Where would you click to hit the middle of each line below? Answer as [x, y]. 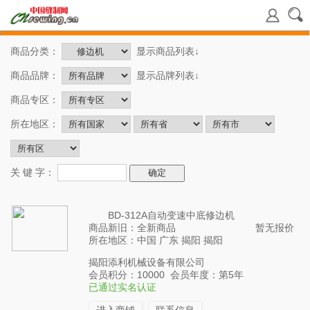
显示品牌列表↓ [168, 75]
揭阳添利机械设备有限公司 [147, 262]
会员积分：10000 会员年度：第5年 [166, 275]
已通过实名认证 [122, 287]
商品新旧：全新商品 [132, 228]
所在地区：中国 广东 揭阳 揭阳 [156, 240]
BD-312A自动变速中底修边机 [162, 215]
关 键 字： [34, 172]
